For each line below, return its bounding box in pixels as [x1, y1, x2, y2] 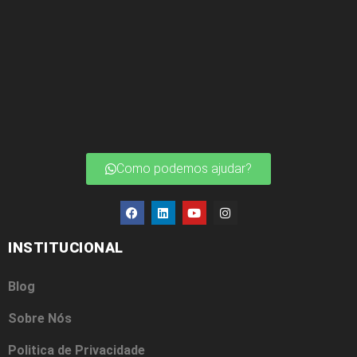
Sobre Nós [8, 311, 72, 326]
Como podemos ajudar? [116, 161, 252, 176]
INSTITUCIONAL [8, 239, 124, 256]
